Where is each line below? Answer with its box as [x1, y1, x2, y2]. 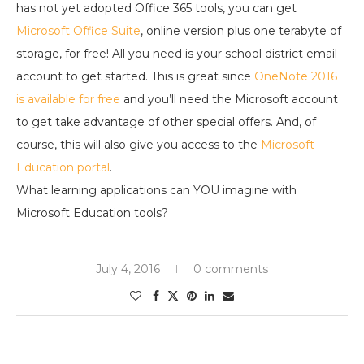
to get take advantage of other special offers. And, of [16, 115, 316, 130]
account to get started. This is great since [16, 69, 254, 84]
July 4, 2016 [96, 262, 160, 277]
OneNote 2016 [254, 69, 337, 84]
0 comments [193, 262, 268, 277]
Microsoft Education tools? [16, 206, 168, 221]
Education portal [16, 160, 110, 175]
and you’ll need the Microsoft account [120, 92, 338, 107]
